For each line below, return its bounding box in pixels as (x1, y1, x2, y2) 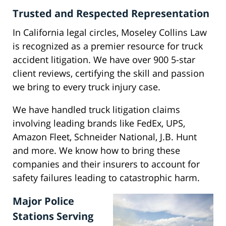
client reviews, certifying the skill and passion (13, 67, 204, 80)
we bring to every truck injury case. (13, 81, 160, 93)
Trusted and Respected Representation (13, 7, 209, 21)
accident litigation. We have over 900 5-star (13, 53, 195, 66)
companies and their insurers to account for (13, 158, 200, 171)
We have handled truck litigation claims (13, 103, 180, 116)
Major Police (13, 194, 74, 208)
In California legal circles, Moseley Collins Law (13, 26, 207, 39)
